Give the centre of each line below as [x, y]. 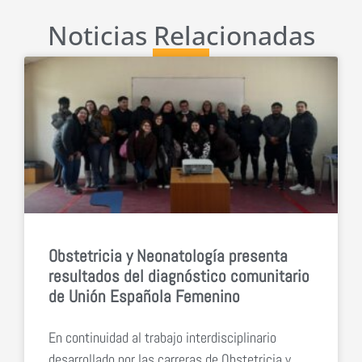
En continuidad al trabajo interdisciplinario [162, 337]
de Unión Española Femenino [144, 296]
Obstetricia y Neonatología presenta [168, 255]
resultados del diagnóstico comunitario [179, 276]
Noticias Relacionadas [181, 35]
